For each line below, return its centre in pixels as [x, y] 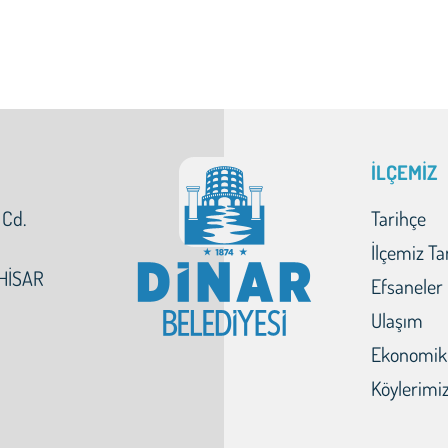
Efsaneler [406, 286]
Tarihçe [398, 218]
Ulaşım [396, 320]
